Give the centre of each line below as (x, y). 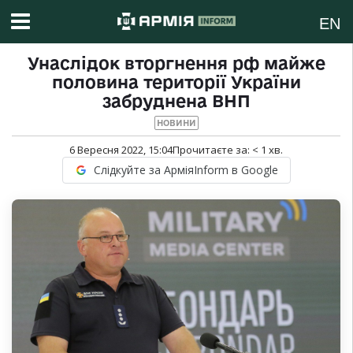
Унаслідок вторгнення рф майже (176, 63)
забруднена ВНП (176, 101)
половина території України (176, 82)
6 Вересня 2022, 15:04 (121, 150)
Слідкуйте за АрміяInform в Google (186, 170)
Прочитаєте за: (212, 150)
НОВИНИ (176, 123)
